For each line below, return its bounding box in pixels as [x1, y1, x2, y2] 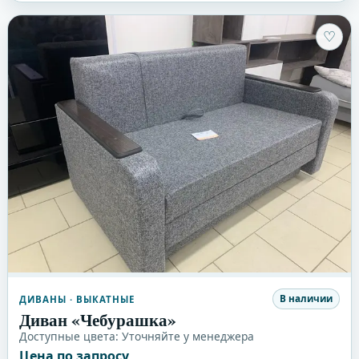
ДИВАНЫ [18, 292, 67, 305]
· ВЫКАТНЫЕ [66, 292, 135, 305]
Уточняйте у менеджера [121, 328, 254, 344]
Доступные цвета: [18, 328, 122, 344]
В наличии [280, 292, 333, 305]
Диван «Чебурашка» [18, 306, 176, 332]
